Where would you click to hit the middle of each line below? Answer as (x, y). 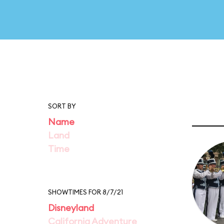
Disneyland (71, 208)
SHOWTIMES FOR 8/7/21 (85, 192)
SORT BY (62, 106)
